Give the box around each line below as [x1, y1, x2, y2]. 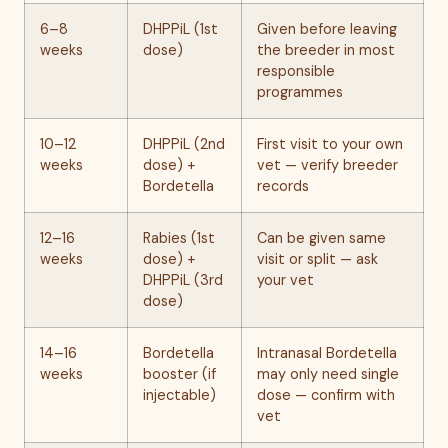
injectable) [143, 386, 216, 404]
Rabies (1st [143, 229, 215, 247]
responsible [257, 62, 335, 80]
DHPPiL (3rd [143, 271, 223, 289]
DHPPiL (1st [143, 20, 218, 38]
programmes [257, 83, 343, 101]
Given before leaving [257, 20, 397, 38]
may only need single [257, 365, 399, 383]
